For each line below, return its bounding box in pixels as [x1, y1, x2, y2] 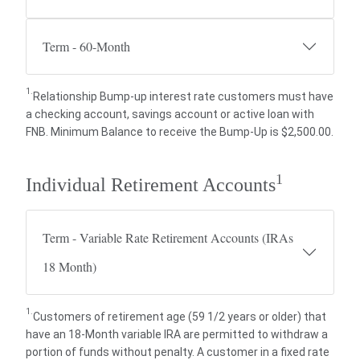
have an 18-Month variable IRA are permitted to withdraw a [26, 328, 328, 341]
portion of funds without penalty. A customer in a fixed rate [26, 346, 329, 358]
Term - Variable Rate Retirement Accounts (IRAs [43, 229, 293, 246]
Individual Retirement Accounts [26, 174, 276, 195]
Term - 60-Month [43, 38, 130, 55]
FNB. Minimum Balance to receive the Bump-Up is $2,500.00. [26, 125, 333, 138]
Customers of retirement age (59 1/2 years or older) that [33, 310, 326, 323]
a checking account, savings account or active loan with [26, 108, 314, 121]
